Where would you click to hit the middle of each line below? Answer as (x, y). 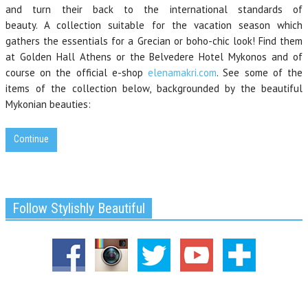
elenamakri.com (183, 73)
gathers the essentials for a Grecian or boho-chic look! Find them (154, 41)
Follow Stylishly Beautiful (79, 208)
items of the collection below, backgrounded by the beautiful (154, 88)
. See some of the (260, 73)
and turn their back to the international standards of (154, 9)
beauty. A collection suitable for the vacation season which (154, 25)
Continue (31, 139)
